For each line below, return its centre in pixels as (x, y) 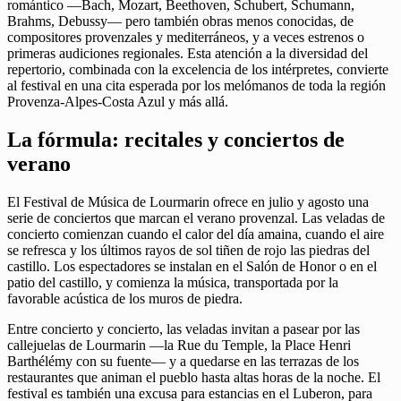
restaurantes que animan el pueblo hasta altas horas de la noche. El (194, 378)
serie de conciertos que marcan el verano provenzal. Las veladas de (196, 218)
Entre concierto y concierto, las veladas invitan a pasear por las (183, 329)
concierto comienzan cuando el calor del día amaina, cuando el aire (196, 235)
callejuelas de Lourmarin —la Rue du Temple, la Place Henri (179, 346)
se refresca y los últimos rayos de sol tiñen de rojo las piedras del (188, 251)
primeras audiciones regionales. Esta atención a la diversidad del (188, 54)
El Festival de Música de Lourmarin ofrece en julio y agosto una (188, 202)
